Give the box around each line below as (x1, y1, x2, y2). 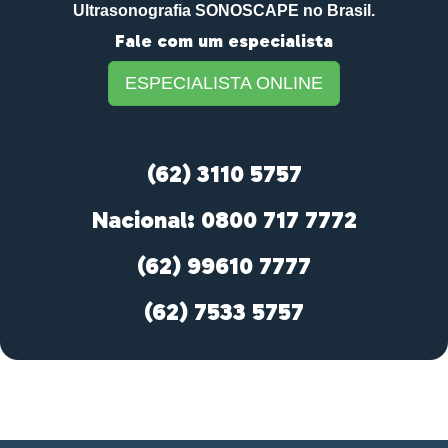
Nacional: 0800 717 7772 (91, 205, 357, 234)
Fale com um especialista (115, 30, 333, 52)
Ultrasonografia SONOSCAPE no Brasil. (73, 2, 375, 19)
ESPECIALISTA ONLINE (125, 73, 323, 93)
